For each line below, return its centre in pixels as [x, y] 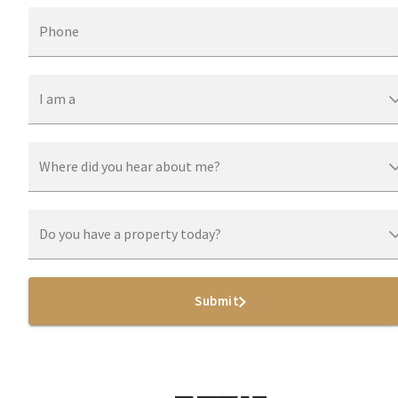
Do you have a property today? [130, 234]
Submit [217, 301]
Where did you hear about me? [130, 166]
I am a [57, 99]
